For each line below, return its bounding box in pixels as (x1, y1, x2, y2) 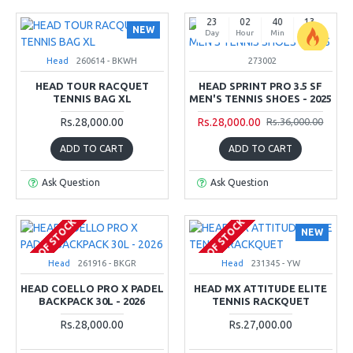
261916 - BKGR (77, 258, 136, 268)
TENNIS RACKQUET (211, 295, 310, 307)
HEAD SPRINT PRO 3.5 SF (199, 80, 323, 91)
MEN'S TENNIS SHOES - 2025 (189, 92, 333, 104)
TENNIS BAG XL (52, 92, 132, 104)
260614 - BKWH (76, 55, 138, 65)
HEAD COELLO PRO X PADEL (20, 282, 164, 294)
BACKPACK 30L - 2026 (39, 295, 146, 307)
